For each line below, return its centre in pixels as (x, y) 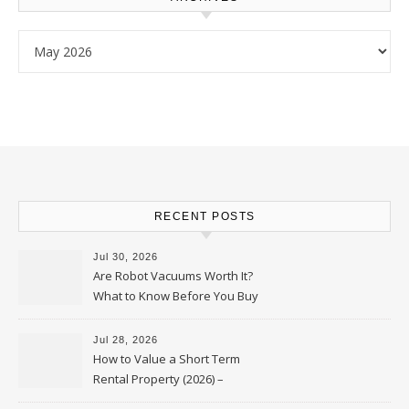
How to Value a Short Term (167, 359)
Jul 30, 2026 (126, 257)
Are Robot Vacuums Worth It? (173, 276)
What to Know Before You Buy (176, 296)
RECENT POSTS (204, 216)
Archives (44, 40)
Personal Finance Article (159, 399)
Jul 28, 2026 (126, 340)
